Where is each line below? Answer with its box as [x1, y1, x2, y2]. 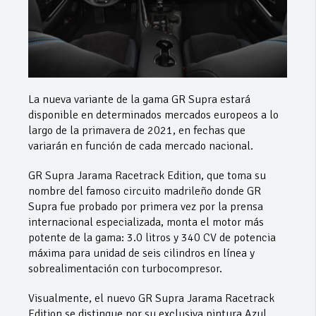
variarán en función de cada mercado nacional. [28, 138, 253, 153]
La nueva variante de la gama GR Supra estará [28, 92, 250, 107]
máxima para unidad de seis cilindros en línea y [28, 245, 255, 260]
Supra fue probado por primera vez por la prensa [28, 199, 263, 214]
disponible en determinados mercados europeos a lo [28, 107, 279, 122]
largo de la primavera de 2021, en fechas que [28, 123, 245, 138]
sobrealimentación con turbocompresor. [28, 261, 222, 276]
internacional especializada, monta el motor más [28, 214, 264, 229]
